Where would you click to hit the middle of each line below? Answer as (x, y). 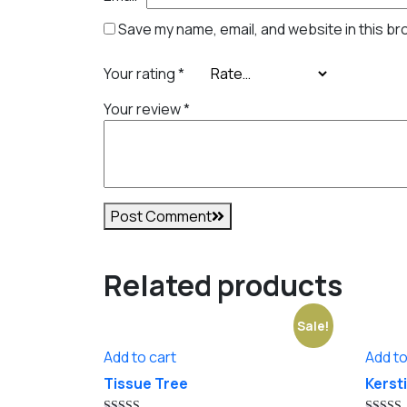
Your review (144, 109)
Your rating (141, 73)
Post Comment (161, 216)
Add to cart (140, 357)
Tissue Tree (146, 383)
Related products (223, 285)
